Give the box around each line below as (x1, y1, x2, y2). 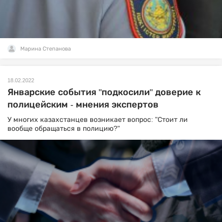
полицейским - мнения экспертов (7, 100, 159, 110)
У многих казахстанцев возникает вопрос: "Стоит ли (7, 115, 188, 124)
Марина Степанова (20, 46, 71, 52)
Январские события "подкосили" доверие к (7, 87, 201, 98)
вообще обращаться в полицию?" (7, 124, 120, 133)
